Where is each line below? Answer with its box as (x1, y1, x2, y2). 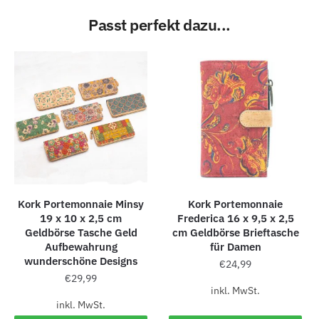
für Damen (209, 240, 261, 254)
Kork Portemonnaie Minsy (18, 197, 145, 211)
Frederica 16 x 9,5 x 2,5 (177, 211, 294, 226)
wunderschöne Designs (24, 254, 138, 268)
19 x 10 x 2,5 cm (40, 211, 122, 226)
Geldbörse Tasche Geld (24, 226, 137, 240)
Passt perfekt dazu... (88, 14, 231, 35)
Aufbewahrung (44, 240, 117, 254)
